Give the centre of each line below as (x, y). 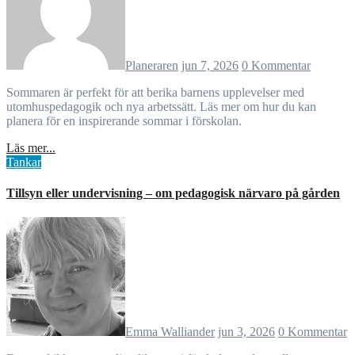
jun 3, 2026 (246, 332)
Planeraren (152, 65)
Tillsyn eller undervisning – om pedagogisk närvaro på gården (173, 193)
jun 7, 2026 (210, 65)
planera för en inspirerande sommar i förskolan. (124, 120)
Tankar (24, 162)
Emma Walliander (170, 332)
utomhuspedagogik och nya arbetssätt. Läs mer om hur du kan (161, 106)
